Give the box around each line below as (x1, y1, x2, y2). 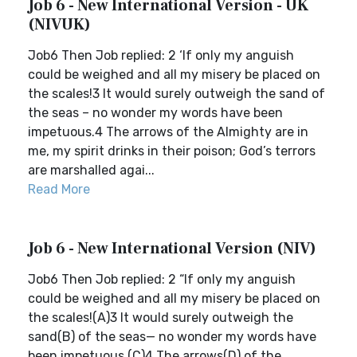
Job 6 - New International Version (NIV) (28, 238, 316, 259)
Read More (28, 182, 90, 197)
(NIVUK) (28, 14, 91, 35)
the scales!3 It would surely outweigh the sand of (28, 86, 325, 101)
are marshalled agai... (28, 163, 155, 178)
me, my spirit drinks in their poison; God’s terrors (28, 143, 316, 159)
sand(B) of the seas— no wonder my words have (28, 329, 316, 344)
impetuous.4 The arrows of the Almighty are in (28, 124, 308, 139)
